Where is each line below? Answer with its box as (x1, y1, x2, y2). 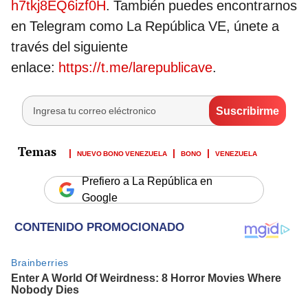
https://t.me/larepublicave (58, 59, 212, 76)
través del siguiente (11, 38, 128, 56)
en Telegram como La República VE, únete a (11, 18, 279, 35)
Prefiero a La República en (82, 175, 212, 188)
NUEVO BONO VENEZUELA (77, 147, 167, 159)
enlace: (11, 59, 58, 76)
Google (82, 191, 118, 205)
